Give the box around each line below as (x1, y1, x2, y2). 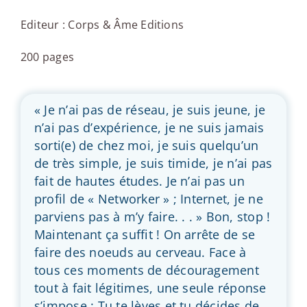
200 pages (20, 49, 75, 64)
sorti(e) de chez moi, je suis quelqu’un (34, 136, 259, 153)
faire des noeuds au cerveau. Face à (34, 243, 247, 260)
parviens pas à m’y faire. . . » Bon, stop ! (34, 208, 271, 225)
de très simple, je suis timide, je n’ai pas (34, 154, 273, 171)
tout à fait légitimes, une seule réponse (34, 279, 267, 296)
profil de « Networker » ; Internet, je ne (34, 190, 263, 207)
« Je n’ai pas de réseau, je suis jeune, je (34, 101, 266, 118)
